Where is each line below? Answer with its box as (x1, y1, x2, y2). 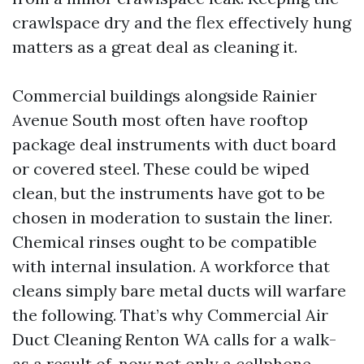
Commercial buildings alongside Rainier (12, 85, 317, 106)
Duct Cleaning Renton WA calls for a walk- (12, 329, 336, 350)
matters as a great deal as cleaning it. (12, 37, 297, 58)
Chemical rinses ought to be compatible (12, 232, 317, 253)
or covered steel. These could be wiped (12, 158, 310, 180)
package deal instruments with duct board (12, 134, 336, 155)
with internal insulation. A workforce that (12, 256, 330, 277)
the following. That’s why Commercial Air (12, 305, 328, 326)
